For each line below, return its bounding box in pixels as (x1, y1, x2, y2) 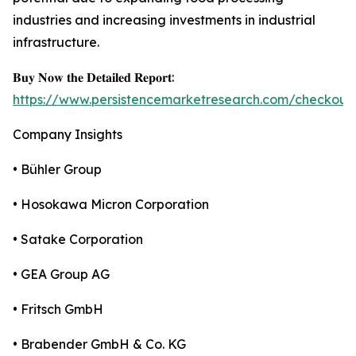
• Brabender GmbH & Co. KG (13, 336, 186, 353)
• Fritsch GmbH (13, 301, 103, 318)
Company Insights (13, 126, 122, 143)
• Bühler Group (13, 161, 102, 178)
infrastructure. (13, 34, 99, 51)
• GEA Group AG (13, 266, 110, 283)
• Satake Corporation (13, 231, 143, 248)
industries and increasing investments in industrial (13, 12, 315, 29)
